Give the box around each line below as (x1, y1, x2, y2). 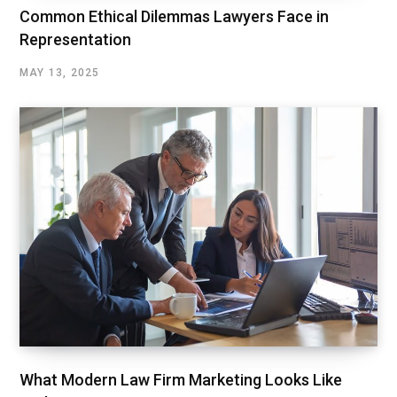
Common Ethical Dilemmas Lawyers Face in (19, 7, 329, 27)
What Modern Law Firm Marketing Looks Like (19, 370, 342, 389)
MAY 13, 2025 (19, 66, 100, 80)
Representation (19, 30, 131, 50)
